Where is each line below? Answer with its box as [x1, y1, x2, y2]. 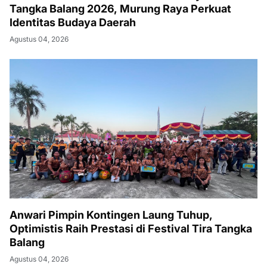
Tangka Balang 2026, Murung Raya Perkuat [10, 2, 231, 15]
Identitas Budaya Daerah [10, 15, 136, 29]
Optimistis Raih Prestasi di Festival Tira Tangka [10, 222, 252, 235]
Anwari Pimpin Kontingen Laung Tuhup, [10, 208, 213, 221]
